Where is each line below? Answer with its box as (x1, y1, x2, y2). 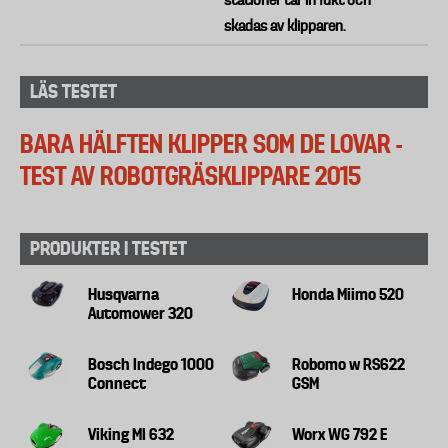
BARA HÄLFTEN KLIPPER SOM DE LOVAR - (20, 128, 402, 159)
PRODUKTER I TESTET (30, 236, 187, 260)
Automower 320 (88, 302, 194, 323)
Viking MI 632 (88, 423, 175, 444)
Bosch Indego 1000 (88, 353, 215, 374)
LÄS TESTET (30, 80, 117, 103)
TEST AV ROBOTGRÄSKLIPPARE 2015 (20, 160, 361, 191)
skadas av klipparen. (224, 17, 346, 35)
